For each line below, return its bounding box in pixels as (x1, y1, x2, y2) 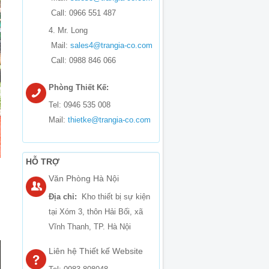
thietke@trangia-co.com (67, 115, 151, 124)
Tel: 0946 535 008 (48, 100, 110, 109)
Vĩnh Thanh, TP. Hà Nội (48, 222, 131, 231)
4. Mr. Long (48, 26, 88, 35)
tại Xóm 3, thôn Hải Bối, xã (48, 207, 143, 216)
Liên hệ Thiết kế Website (48, 246, 143, 256)
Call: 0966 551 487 (48, 8, 116, 17)
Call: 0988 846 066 (48, 56, 116, 65)
